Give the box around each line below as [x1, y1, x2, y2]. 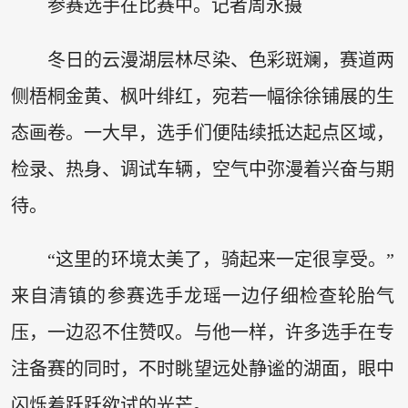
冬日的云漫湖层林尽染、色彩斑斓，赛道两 [46, 49, 395, 70]
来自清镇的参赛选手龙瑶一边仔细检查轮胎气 [10, 286, 395, 307]
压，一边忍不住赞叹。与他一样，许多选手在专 [10, 322, 395, 343]
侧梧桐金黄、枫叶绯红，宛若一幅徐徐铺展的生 [10, 86, 395, 107]
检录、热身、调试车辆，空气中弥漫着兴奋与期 [10, 158, 395, 179]
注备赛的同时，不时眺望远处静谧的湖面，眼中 [10, 359, 395, 380]
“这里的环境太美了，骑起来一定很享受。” [46, 250, 395, 270]
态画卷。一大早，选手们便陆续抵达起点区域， [10, 122, 395, 143]
